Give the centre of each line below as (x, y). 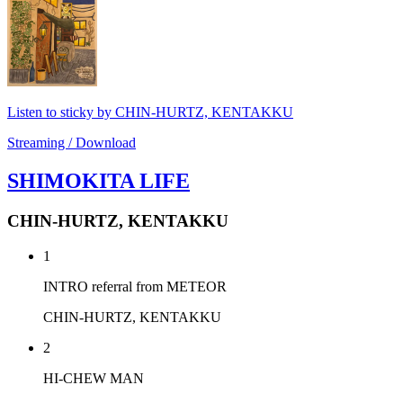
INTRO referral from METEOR (135, 286)
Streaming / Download (72, 143)
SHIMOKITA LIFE (99, 181)
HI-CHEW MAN (94, 378)
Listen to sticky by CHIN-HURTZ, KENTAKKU (150, 112)
